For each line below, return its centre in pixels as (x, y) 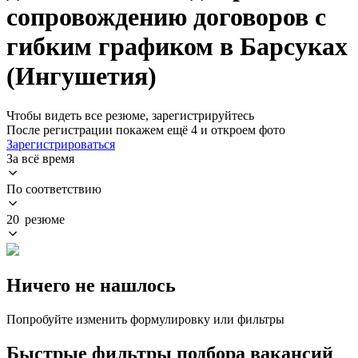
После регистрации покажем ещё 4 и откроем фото (146, 129)
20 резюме (36, 219)
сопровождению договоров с (166, 17)
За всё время (40, 158)
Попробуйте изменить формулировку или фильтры (145, 319)
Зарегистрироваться (61, 144)
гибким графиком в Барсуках (177, 47)
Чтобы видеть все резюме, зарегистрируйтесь (130, 115)
